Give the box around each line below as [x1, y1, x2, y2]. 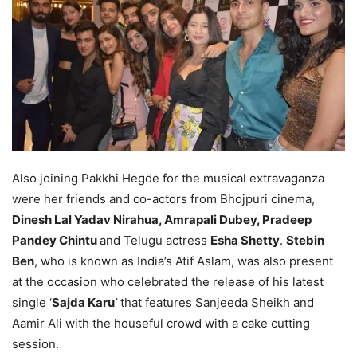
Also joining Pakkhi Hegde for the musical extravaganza [12, 170, 324, 186]
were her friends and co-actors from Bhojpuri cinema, [12, 190, 315, 206]
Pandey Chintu [12, 232, 100, 248]
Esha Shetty [210, 232, 280, 248]
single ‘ [12, 294, 52, 310]
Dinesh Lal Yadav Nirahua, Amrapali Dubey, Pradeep [12, 211, 312, 227]
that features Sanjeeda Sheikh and [117, 294, 314, 310]
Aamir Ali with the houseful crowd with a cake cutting [12, 315, 310, 331]
